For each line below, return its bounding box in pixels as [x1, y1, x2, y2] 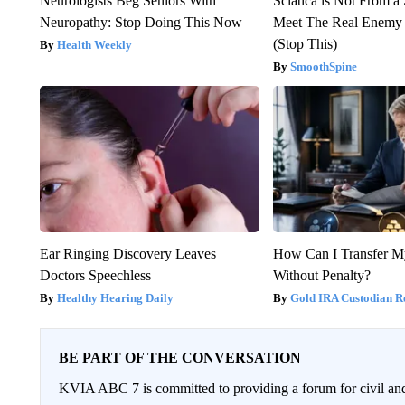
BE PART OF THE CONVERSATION [58, 350, 301, 366]
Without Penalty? [273, 268, 372, 284]
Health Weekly [56, 38, 132, 52]
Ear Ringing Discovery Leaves [39, 246, 216, 262]
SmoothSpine [290, 60, 358, 74]
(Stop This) [273, 36, 338, 52]
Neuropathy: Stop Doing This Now [39, 14, 242, 31]
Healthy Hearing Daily [56, 291, 174, 306]
